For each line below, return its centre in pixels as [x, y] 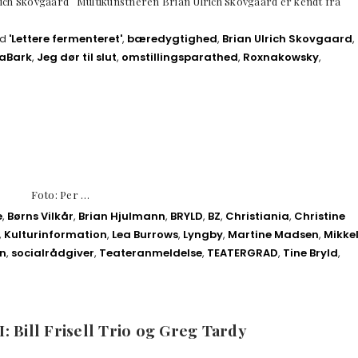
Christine [320, 217]
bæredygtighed [172, 38]
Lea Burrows [145, 235]
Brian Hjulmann [122, 217]
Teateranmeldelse [151, 253]
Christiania [257, 217]
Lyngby [203, 235]
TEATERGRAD [243, 253]
